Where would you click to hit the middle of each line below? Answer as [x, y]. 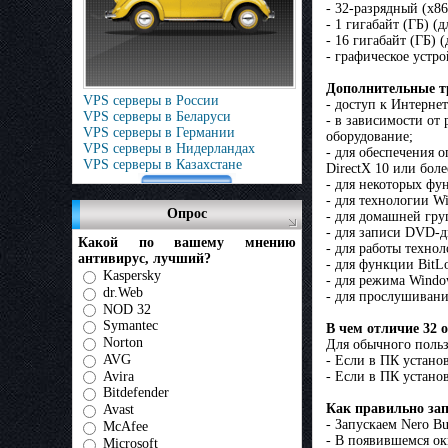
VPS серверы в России [151, 100]
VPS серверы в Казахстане [162, 164]
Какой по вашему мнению [187, 242]
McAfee [125, 426]
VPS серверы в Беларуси [157, 116]
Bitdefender [136, 393]
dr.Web [123, 292]
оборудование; [369, 137]
